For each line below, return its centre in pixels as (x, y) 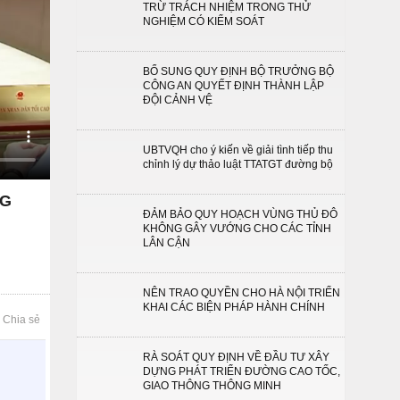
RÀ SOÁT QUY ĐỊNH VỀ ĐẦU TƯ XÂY (236, 357)
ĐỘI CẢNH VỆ (178, 100)
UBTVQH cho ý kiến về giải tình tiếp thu (238, 150)
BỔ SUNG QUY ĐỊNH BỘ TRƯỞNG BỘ (238, 71)
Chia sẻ (21, 319)
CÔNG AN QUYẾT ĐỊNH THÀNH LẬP (233, 86)
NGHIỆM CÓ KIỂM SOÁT (204, 21)
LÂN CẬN (167, 243)
